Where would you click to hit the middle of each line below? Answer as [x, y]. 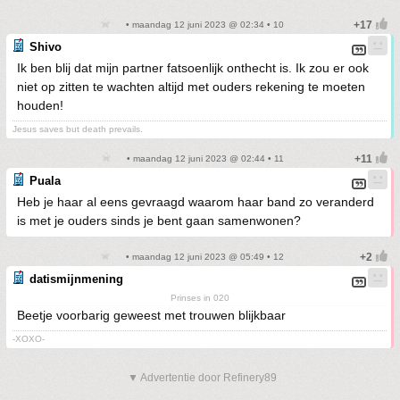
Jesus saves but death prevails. [78, 129]
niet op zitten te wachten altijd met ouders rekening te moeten [191, 87]
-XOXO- [29, 339]
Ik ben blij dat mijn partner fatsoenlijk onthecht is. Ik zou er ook [193, 68]
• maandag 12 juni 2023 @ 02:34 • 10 [204, 25]
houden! [40, 105]
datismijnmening [76, 279]
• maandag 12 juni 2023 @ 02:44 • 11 [204, 158]
